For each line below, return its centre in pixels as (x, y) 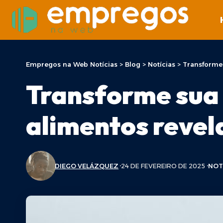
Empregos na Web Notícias (72, 64)
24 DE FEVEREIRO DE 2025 (163, 166)
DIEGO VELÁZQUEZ (87, 166)
